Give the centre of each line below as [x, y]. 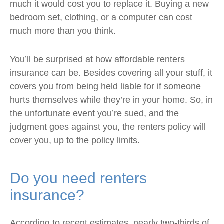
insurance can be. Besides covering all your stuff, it [111, 73]
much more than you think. [63, 31]
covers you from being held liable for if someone [105, 86]
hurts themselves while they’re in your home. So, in [111, 100]
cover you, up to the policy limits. [75, 140]
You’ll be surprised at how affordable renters [97, 59]
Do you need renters [78, 178]
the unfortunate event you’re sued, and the [94, 113]
